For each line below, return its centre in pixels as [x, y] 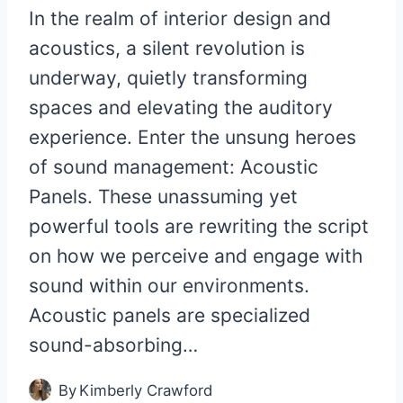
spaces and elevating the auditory [181, 107]
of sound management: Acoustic [174, 166]
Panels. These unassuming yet [163, 196]
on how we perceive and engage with [196, 255]
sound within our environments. [169, 285]
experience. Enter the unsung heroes [193, 137]
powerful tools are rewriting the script [199, 226]
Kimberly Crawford [146, 390]
